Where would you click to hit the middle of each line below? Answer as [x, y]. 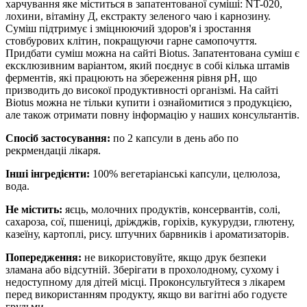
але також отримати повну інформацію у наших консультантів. [152, 114]
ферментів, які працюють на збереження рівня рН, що [131, 77]
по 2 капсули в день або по [174, 138]
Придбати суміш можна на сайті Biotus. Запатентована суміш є [152, 53]
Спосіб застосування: [58, 138]
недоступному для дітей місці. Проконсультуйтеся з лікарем [145, 282]
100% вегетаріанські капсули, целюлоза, [185, 173]
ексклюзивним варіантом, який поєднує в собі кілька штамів [148, 65]
